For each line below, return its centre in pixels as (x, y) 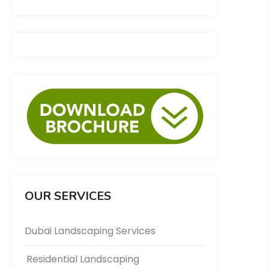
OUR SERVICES (68, 196)
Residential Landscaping (83, 259)
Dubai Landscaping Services (90, 231)
